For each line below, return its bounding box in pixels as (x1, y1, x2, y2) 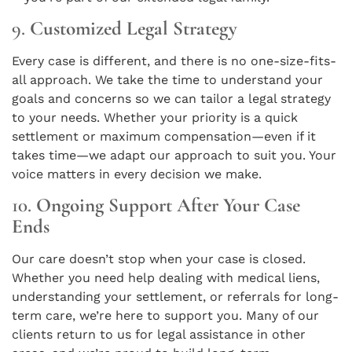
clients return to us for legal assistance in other (12, 327, 306, 343)
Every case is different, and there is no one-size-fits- (12, 53, 336, 69)
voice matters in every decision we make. (12, 167, 262, 182)
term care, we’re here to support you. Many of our (12, 308, 319, 324)
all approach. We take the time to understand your (12, 72, 323, 88)
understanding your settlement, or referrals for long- (12, 289, 339, 305)
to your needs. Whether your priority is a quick (12, 110, 298, 126)
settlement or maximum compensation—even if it (12, 129, 316, 145)
